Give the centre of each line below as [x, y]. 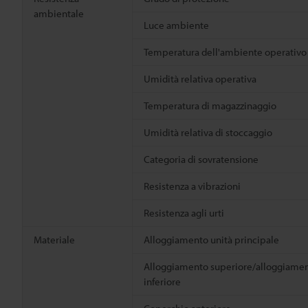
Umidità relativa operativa [200, 78]
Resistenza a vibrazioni [192, 186]
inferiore [162, 281]
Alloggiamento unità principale [211, 239]
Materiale [54, 239]
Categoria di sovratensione [201, 159]
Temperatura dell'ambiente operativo [225, 52]
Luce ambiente [176, 25]
